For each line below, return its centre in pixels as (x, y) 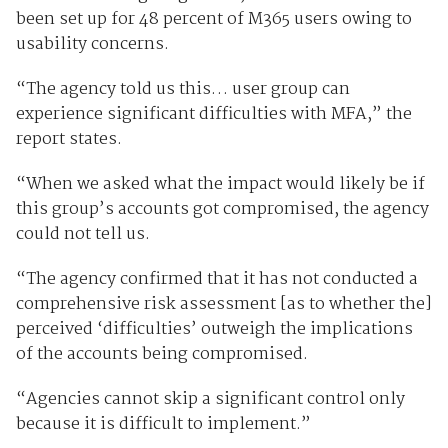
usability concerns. (92, 44)
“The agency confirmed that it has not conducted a (216, 279)
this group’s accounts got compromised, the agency (222, 209)
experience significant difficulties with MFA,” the (213, 114)
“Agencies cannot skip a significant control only (210, 399)
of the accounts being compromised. (163, 354)
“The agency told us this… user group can (182, 89)
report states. (68, 139)
